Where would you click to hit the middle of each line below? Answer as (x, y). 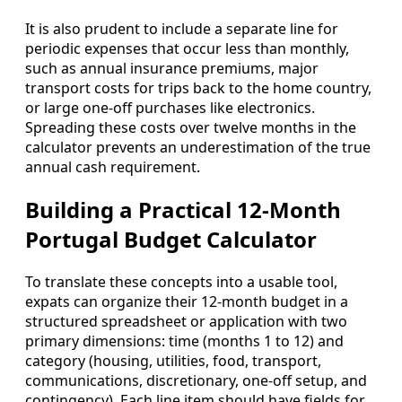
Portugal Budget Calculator (171, 239)
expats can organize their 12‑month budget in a (187, 301)
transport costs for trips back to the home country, (198, 88)
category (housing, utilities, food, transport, (173, 360)
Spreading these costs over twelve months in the (191, 128)
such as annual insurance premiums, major (172, 69)
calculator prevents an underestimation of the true (198, 148)
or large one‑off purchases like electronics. (170, 108)
